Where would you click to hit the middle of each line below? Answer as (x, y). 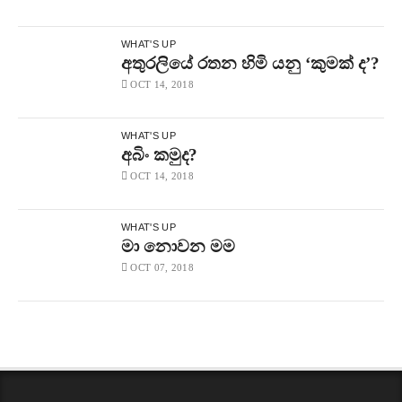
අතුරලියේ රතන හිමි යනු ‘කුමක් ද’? (250, 63)
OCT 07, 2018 (162, 267)
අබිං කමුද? (159, 154)
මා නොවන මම (178, 246)
